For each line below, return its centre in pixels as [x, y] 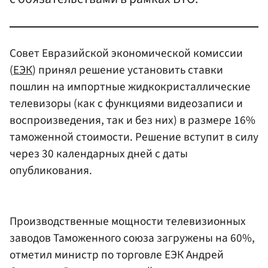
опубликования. [51, 170]
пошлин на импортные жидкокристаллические [130, 86]
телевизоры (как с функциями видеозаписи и [126, 103]
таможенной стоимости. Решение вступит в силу [134, 137]
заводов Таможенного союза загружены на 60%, [132, 238]
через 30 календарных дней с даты [99, 153]
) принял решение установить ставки [128, 70]
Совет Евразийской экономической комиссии [126, 53]
